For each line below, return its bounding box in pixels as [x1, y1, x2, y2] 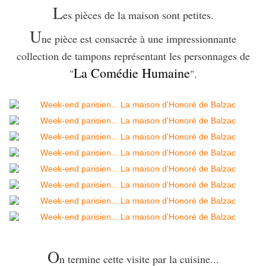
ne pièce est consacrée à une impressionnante [42, 31, 236, 46]
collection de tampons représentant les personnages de [16, 49, 250, 64]
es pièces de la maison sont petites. [62, 8, 214, 23]
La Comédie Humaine [73, 64, 190, 82]
